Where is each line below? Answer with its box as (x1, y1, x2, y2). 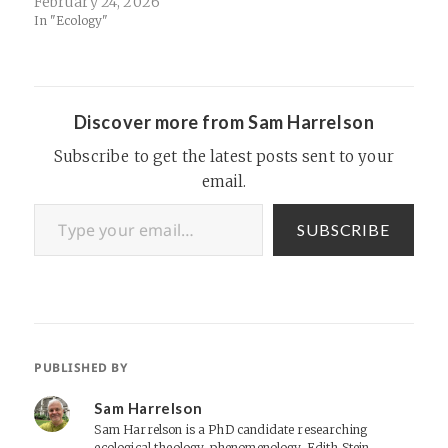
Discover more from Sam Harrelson (73, 111, 375, 134)
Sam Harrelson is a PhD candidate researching (94, 422, 368, 438)
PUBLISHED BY (34, 359, 128, 377)
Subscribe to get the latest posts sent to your (54, 147, 394, 167)
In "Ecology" (34, 13, 109, 29)
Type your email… (33, 193, 87, 213)
